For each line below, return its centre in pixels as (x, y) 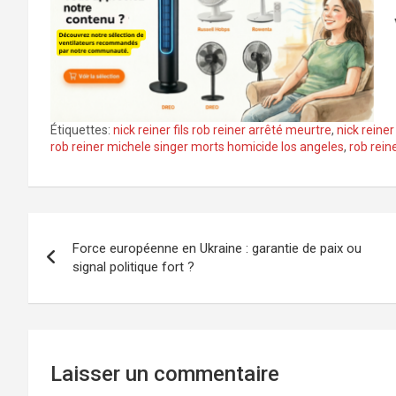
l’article (74, 303)
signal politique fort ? (133, 267)
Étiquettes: (80, 130)
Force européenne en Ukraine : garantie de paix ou (217, 249)
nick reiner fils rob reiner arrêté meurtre (222, 130)
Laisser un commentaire (165, 374)
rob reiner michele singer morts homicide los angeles (197, 147)
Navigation (95, 230)
